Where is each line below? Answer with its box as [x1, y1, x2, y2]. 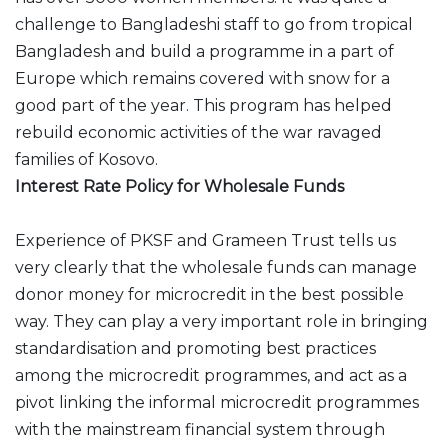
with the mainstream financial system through [15, 420, 385, 439]
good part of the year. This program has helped [15, 96, 392, 115]
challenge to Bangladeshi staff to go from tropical [15, 15, 413, 34]
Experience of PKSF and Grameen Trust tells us [15, 231, 396, 250]
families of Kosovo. [15, 150, 158, 169]
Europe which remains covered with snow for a [15, 69, 390, 88]
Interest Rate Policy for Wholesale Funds [15, 177, 344, 196]
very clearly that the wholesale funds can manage [15, 258, 417, 277]
